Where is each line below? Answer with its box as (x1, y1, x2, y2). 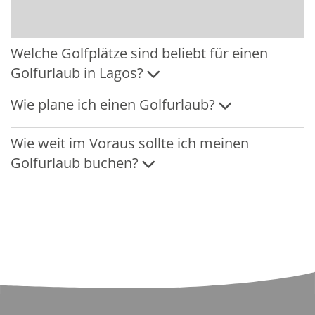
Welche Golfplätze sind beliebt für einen (11, 44, 268, 63)
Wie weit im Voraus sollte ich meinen (11, 134, 249, 153)
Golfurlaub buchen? (11, 153, 139, 173)
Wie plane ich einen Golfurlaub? (11, 95, 215, 115)
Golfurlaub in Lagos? (11, 63, 143, 83)
